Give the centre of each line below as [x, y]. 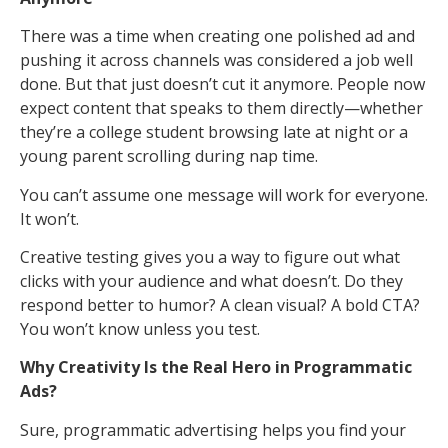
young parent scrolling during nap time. [169, 156]
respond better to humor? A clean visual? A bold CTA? [220, 305]
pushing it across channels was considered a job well [216, 60]
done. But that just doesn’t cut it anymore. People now [222, 84]
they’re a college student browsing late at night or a [214, 132]
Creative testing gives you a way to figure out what [210, 257]
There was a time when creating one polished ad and [217, 36]
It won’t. [49, 218]
